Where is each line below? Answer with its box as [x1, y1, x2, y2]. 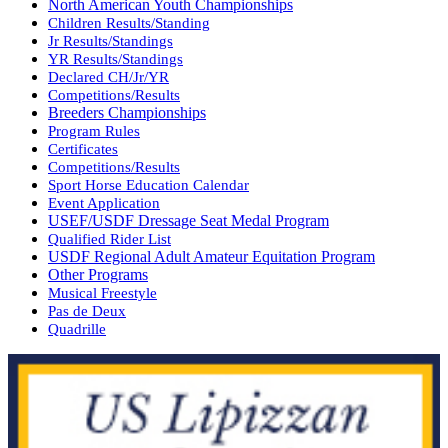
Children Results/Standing [48, 14, 210, 32]
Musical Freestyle [48, 284, 157, 302]
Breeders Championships [48, 104, 206, 122]
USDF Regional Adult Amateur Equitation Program [48, 248, 375, 266]
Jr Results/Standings [48, 32, 173, 50]
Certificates [48, 140, 118, 158]
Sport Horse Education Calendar [48, 176, 249, 194]
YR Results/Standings [48, 50, 183, 68]
